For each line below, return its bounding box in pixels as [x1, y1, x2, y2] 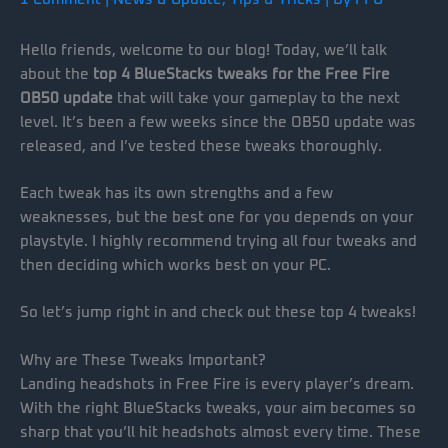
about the [20, 66, 93, 82]
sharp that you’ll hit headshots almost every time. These [20, 424, 421, 440]
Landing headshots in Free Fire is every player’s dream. [20, 376, 414, 392]
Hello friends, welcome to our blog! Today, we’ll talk [20, 42, 387, 58]
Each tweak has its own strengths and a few [20, 186, 333, 202]
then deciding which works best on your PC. [20, 258, 331, 274]
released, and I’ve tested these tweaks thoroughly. [20, 138, 382, 154]
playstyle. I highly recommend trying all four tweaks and [20, 234, 417, 250]
